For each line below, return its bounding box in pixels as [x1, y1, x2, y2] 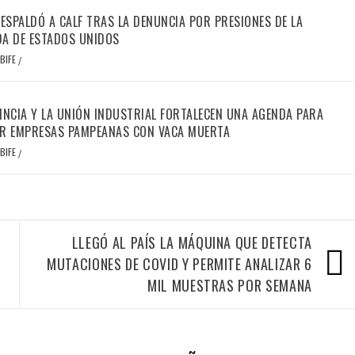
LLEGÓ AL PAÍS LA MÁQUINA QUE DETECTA [71, 232, 312, 253]
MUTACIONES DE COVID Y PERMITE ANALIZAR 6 [47, 254, 312, 274]
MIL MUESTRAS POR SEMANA [147, 275, 312, 296]
